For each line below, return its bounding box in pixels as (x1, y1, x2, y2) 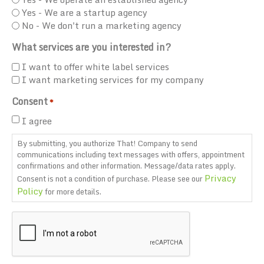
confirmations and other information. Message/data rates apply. (17, 159, 236, 173)
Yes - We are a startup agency (22, 5, 147, 19)
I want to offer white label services (22, 59, 169, 74)
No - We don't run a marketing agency (22, 18, 181, 32)
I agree (22, 113, 52, 128)
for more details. (43, 185, 101, 199)
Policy (17, 184, 43, 199)
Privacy (204, 171, 236, 186)
